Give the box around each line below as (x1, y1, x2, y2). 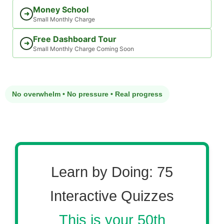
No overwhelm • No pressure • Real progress (12, 90, 162, 98)
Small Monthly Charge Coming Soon (33, 45, 134, 52)
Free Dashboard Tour (33, 34, 116, 44)
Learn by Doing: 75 (51, 164, 173, 180)
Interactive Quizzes (50, 188, 174, 204)
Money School (33, 4, 88, 14)
